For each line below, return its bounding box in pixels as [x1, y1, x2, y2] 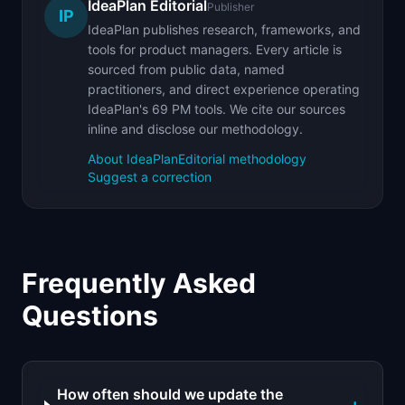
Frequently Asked [22, 267, 256, 299]
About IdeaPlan [88, 151, 178, 166]
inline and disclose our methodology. [88, 121, 303, 137]
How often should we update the [56, 385, 283, 403]
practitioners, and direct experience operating [88, 81, 360, 97]
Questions [22, 299, 158, 332]
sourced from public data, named [88, 61, 285, 77]
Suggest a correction [88, 169, 212, 184]
